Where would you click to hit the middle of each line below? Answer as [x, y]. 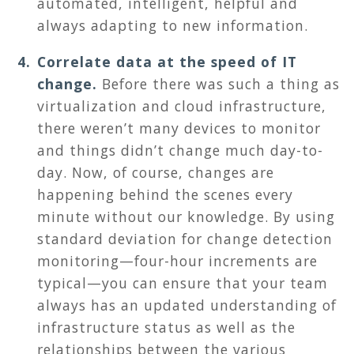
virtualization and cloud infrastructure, [182, 106]
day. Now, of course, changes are [156, 173]
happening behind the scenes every [165, 195]
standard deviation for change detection [185, 239]
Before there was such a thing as [221, 84]
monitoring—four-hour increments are [177, 261]
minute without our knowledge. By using [186, 217]
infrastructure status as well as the [166, 328]
